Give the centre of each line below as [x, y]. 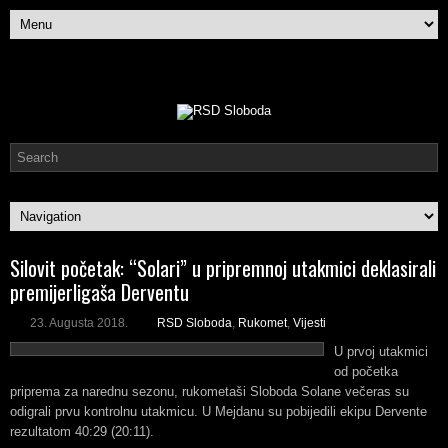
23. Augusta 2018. [79, 323]
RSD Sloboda [194, 323]
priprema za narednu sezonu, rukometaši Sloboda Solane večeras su [209, 391]
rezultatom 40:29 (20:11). [82, 431]
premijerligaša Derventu [99, 292]
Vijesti [309, 323]
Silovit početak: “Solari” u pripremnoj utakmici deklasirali [223, 268]
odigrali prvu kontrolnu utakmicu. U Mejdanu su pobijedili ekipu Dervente [218, 411]
